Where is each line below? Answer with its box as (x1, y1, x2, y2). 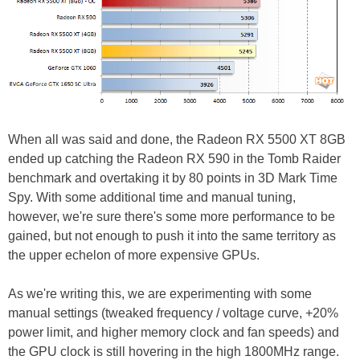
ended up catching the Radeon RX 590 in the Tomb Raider (8, 152, 341, 166)
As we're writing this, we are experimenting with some (8, 287, 312, 301)
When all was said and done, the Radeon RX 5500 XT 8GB (8, 133, 346, 147)
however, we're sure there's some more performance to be (8, 210, 335, 224)
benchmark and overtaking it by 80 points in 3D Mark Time (8, 171, 337, 186)
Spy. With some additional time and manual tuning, (8, 190, 296, 205)
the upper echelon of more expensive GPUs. (8, 248, 260, 263)
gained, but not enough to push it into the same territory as (8, 229, 336, 243)
